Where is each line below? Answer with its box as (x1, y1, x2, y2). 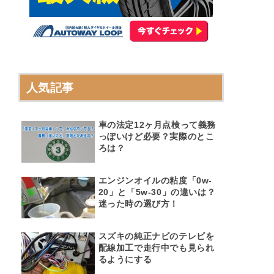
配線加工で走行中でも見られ (98, 242, 215, 253)
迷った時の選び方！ (98, 198, 179, 209)
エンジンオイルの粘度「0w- (98, 175, 212, 185)
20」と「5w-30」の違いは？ (98, 187, 216, 197)
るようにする (98, 254, 152, 264)
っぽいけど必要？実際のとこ (98, 131, 215, 142)
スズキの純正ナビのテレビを (98, 231, 215, 241)
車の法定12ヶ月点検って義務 (98, 120, 216, 130)
